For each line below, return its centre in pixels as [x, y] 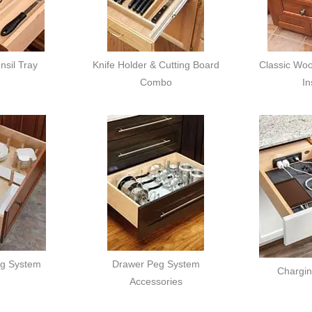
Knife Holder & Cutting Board [156, 65]
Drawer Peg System [156, 265]
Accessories [156, 282]
